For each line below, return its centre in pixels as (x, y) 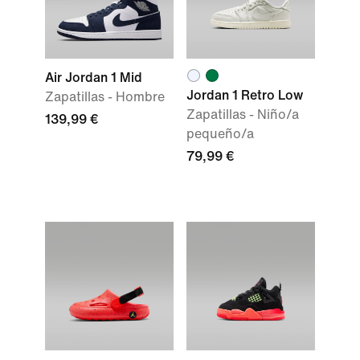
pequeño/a (220, 134)
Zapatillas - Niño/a (243, 115)
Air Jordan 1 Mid (94, 78)
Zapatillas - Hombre (105, 97)
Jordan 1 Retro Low (245, 95)
